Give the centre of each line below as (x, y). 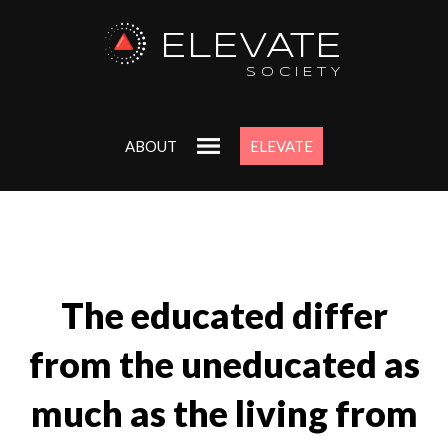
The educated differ (224, 316)
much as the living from (224, 414)
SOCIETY (296, 73)
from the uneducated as (224, 365)
